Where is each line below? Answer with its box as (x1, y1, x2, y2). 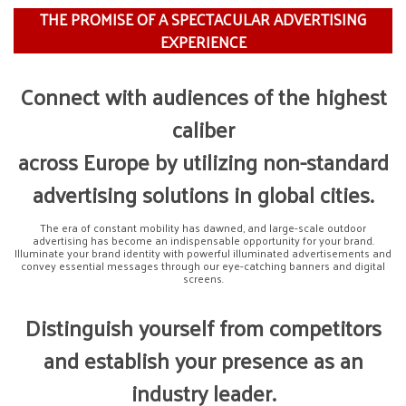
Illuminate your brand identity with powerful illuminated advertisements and (14, 242, 391, 263)
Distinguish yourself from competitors (24, 306, 382, 347)
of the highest (247, 75, 387, 116)
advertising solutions (33, 173, 228, 214)
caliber (171, 108, 235, 149)
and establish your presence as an (43, 339, 363, 380)
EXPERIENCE (159, 27, 246, 55)
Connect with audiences (19, 75, 248, 116)
